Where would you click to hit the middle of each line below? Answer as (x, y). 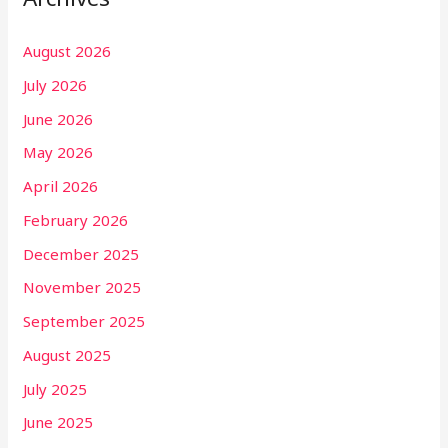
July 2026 (55, 84)
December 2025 (81, 253)
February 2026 (76, 219)
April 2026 (61, 186)
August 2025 (67, 354)
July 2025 (55, 388)
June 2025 (58, 422)
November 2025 (82, 287)
